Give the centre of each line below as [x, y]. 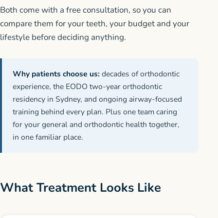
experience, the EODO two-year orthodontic [88, 87]
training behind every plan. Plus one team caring [95, 112]
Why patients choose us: [56, 74]
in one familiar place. [48, 137]
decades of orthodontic [140, 74]
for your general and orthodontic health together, [96, 125]
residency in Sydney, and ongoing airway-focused [98, 100]
